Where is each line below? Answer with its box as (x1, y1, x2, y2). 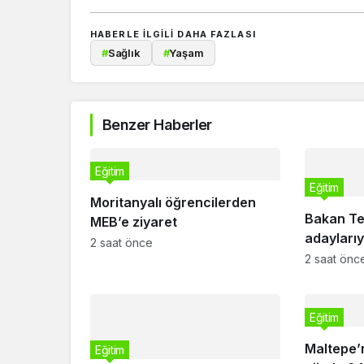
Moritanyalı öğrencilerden (90, 194, 256, 210)
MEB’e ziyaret (90, 214, 177, 230)
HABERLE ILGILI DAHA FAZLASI (90, 28, 256, 40)
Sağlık (107, 45, 141, 59)
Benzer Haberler (102, 116, 212, 133)
